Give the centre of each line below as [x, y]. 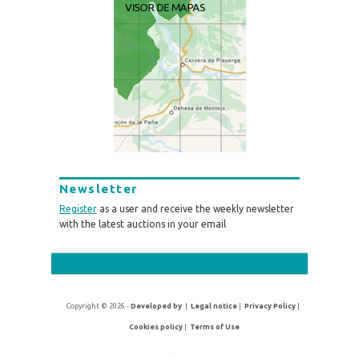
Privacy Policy [270, 307]
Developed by [157, 307]
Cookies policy [155, 327]
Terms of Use [214, 327]
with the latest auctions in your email [142, 224]
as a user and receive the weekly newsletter [195, 208]
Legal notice [214, 307]
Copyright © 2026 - [99, 307]
